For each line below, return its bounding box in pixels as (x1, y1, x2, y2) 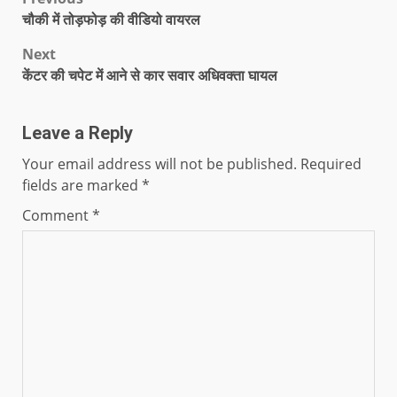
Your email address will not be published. (22, 154, 297, 175)
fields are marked (22, 175, 142, 196)
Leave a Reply (22, 122, 133, 144)
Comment (22, 206, 92, 226)
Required (300, 154, 362, 175)
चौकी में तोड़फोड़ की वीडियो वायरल (22, 10, 200, 30)
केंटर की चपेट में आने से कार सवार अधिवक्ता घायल (22, 66, 277, 86)
